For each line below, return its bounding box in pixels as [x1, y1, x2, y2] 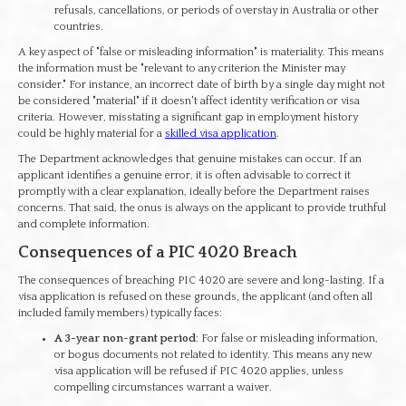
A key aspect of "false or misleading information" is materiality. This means [18, 46, 384, 58]
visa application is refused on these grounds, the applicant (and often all [18, 291, 372, 303]
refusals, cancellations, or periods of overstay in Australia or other [54, 5, 379, 16]
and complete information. [18, 218, 150, 230]
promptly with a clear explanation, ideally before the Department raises [18, 186, 370, 198]
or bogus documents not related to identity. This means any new [54, 349, 372, 361]
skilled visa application [165, 128, 276, 140]
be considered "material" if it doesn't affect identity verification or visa [18, 95, 360, 107]
